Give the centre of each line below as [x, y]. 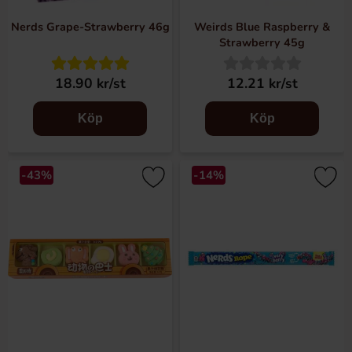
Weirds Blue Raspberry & [262, 27]
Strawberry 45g [262, 42]
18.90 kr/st [90, 83]
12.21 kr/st [262, 83]
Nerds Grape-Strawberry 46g [90, 27]
